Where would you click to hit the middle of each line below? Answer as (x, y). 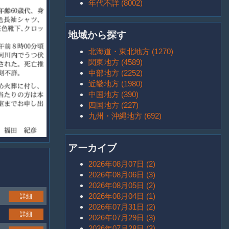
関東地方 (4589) (116, 62)
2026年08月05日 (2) (122, 186)
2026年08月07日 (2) (122, 164)
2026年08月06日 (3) (122, 175)
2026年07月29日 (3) (122, 218)
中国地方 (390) (113, 94)
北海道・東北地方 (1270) (131, 51)
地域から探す (97, 35)
